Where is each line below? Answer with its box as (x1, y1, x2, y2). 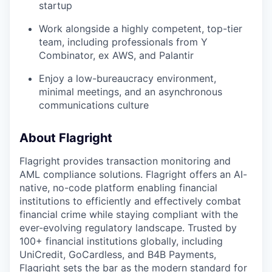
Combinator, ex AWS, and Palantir (39, 49, 194, 61)
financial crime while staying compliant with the (19, 208, 238, 220)
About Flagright (19, 130, 112, 145)
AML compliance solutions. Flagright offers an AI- (19, 168, 247, 180)
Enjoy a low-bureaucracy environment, (39, 72, 216, 84)
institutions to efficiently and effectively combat (19, 194, 241, 207)
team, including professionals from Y (39, 35, 208, 48)
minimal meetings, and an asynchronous (39, 85, 222, 98)
